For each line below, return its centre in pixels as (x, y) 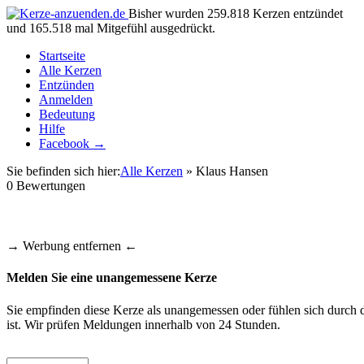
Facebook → (72, 143)
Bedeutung (67, 114)
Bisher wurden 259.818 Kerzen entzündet (236, 13)
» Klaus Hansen (225, 171)
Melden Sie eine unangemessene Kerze (112, 278)
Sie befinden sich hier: (63, 171)
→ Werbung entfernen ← (72, 246)
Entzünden (67, 85)
